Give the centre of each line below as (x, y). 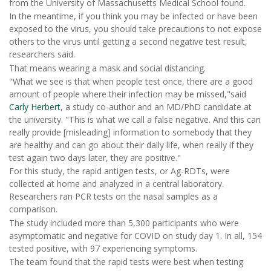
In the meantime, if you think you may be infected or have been (133, 16)
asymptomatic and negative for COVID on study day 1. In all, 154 (135, 235)
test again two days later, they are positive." (95, 157)
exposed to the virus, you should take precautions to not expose (135, 29)
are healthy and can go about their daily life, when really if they (131, 145)
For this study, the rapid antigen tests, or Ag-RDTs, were (119, 171)
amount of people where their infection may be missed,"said (128, 94)
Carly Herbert (35, 106)
